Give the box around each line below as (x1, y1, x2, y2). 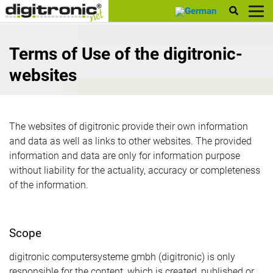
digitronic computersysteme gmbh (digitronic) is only (9, 251, 235, 263)
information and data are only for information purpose (9, 150, 240, 161)
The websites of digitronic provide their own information (9, 121, 248, 132)
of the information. (9, 179, 88, 191)
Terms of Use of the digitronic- (9, 44, 243, 64)
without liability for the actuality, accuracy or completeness (9, 165, 260, 176)
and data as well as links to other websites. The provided (9, 135, 252, 147)
